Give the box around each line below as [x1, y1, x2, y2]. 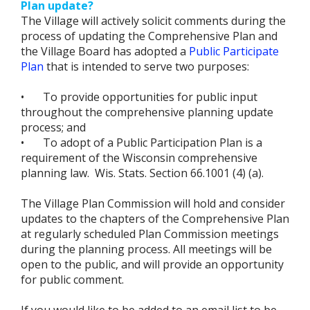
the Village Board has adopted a [21, 43, 189, 59]
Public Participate [189, 43, 279, 59]
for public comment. [21, 271, 129, 287]
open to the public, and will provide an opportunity [21, 256, 284, 272]
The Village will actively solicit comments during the [21, 12, 286, 28]
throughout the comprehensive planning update [21, 104, 273, 120]
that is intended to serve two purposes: [44, 58, 249, 74]
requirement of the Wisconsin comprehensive [21, 149, 257, 165]
